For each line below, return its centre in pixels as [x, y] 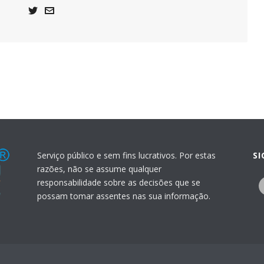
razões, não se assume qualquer [99, 169]
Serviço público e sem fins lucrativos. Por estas [126, 155]
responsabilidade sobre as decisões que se [118, 182]
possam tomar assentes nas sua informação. [123, 196]
